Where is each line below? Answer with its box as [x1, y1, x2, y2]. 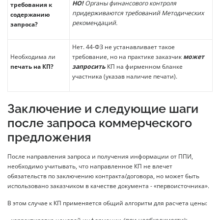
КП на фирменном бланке [106, 62, 183, 71]
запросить [72, 62, 106, 71]
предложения [7, 130, 91, 144]
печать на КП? [10, 62, 54, 71]
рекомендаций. [72, 18, 117, 27]
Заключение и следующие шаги [7, 101, 198, 116]
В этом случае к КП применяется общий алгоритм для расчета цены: [7, 198, 207, 207]
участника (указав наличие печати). [72, 72, 177, 81]
